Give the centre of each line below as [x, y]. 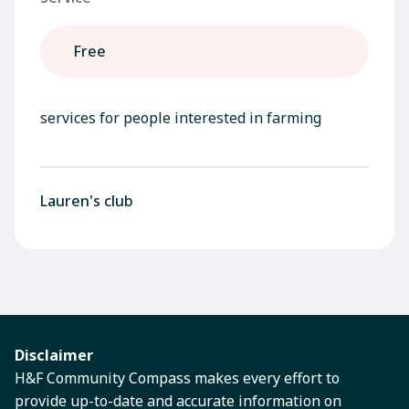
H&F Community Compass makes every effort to [177, 378]
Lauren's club [87, 201]
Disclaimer [54, 355]
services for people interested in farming [181, 118]
